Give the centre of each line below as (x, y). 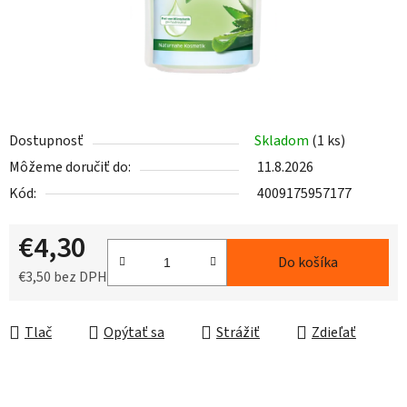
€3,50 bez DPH (63, 278)
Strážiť (238, 333)
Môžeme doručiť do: (70, 168)
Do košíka (308, 263)
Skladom (283, 141)
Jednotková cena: (71, 306)
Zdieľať (334, 333)
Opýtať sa (134, 333)
